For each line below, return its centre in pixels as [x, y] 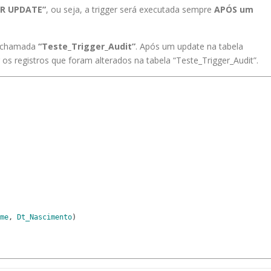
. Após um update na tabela [189, 47]
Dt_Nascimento [44, 217]
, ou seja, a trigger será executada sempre [130, 10]
